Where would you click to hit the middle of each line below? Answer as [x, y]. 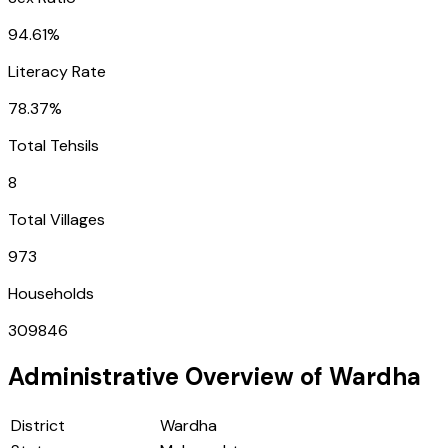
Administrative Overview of [168, 376]
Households [51, 293]
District [38, 425]
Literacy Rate [57, 71]
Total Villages [56, 219]
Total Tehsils [53, 145]
